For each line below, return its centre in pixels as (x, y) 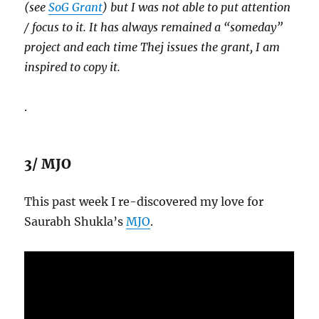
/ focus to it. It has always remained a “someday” (154, 27)
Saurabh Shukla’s (75, 222)
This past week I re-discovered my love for (144, 202)
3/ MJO (48, 164)
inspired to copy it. (73, 67)
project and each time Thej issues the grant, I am (152, 47)
